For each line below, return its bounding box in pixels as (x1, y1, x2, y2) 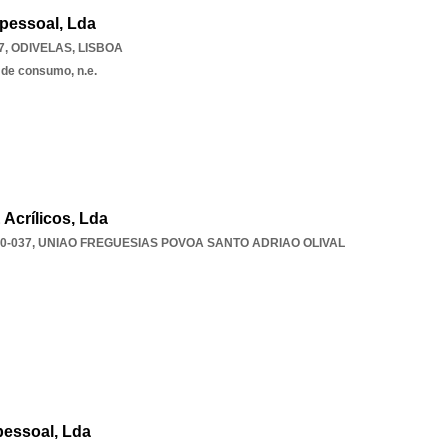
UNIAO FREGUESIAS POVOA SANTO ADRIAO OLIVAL (38, 236, 345, 250)
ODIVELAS (11, 41, 72, 55)
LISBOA (78, 41, 123, 55)
